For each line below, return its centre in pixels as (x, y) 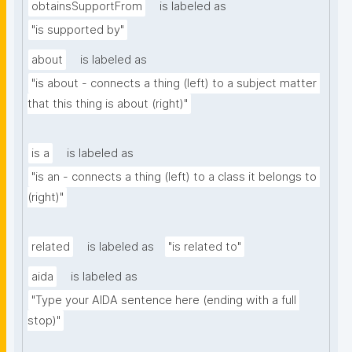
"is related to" (205, 247)
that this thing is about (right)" (108, 104)
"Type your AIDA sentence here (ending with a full (164, 301)
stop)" (44, 321)
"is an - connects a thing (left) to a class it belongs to (174, 177)
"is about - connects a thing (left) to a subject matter (174, 84)
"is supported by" (78, 30)
